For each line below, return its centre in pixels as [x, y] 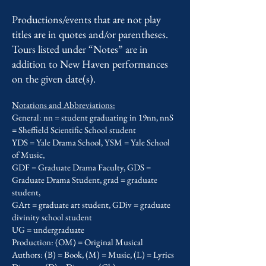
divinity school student [52, 217]
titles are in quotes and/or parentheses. [90, 34]
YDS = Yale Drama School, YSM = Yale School [91, 142]
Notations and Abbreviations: [64, 105]
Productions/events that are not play [86, 19]
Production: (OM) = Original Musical [77, 242]
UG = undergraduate [48, 229]
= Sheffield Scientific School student [74, 130]
